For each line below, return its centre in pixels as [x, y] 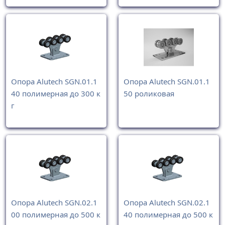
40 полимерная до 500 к [168, 215]
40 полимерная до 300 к [56, 93]
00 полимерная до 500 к [56, 215]
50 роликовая [149, 93]
